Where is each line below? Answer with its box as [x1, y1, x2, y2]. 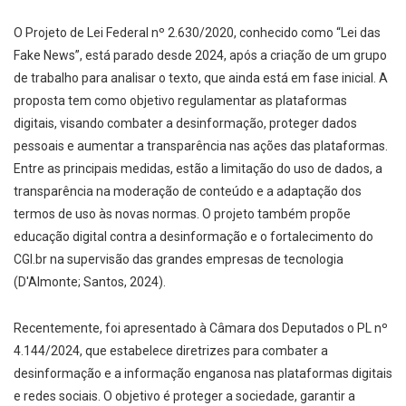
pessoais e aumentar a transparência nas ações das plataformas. [14, 139, 388, 154]
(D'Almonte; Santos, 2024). [14, 275, 166, 290]
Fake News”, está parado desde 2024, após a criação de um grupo [14, 48, 387, 63]
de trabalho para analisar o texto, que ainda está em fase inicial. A [14, 71, 388, 86]
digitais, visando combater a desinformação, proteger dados [14, 116, 357, 131]
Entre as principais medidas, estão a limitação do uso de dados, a [14, 161, 382, 177]
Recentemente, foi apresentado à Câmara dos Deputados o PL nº [14, 321, 388, 336]
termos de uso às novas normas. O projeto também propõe [14, 207, 351, 222]
